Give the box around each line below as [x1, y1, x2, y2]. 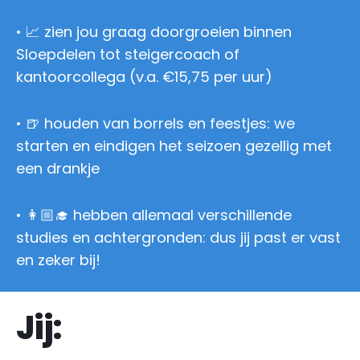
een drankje [16, 157, 100, 178]
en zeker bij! [16, 249, 100, 270]
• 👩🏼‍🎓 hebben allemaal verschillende [16, 204, 292, 225]
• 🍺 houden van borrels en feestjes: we [16, 112, 295, 133]
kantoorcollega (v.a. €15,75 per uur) [16, 66, 272, 87]
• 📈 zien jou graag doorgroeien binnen [16, 21, 292, 42]
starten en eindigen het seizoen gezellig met [16, 135, 332, 156]
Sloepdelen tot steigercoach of [16, 43, 239, 64]
